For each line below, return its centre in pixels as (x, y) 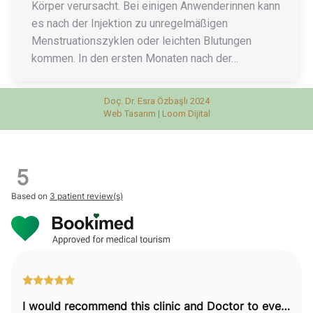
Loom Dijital (186, 113)
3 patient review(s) (86, 196)
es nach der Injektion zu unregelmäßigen (130, 23)
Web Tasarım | (132, 113)
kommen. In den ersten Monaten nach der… (135, 58)
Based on (30, 196)
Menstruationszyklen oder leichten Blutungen (141, 41)
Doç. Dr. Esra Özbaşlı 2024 (156, 101)
